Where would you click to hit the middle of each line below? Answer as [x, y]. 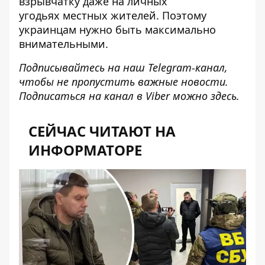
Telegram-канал [186, 67]
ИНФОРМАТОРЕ [85, 150]
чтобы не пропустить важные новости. [124, 82]
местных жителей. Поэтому [133, 15]
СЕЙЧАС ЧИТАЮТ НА [102, 131]
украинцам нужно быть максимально [117, 30]
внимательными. [65, 44]
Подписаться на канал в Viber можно [115, 96]
